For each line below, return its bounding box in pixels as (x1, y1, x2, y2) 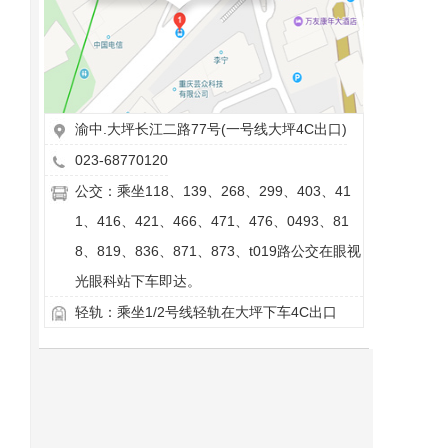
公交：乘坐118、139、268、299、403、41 (75, 183, 351, 199)
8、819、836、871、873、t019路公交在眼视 (75, 243, 361, 259)
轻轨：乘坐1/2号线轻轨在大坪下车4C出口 (75, 304, 337, 320)
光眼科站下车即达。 (75, 273, 201, 289)
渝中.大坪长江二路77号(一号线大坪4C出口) (75, 121, 347, 137)
